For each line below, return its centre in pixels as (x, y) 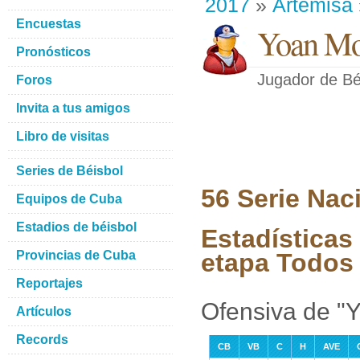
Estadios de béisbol (76, 227)
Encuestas (49, 24)
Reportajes (49, 283)
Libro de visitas (63, 136)
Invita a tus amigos (73, 108)
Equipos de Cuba (69, 199)
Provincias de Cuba (76, 255)
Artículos (44, 311)
